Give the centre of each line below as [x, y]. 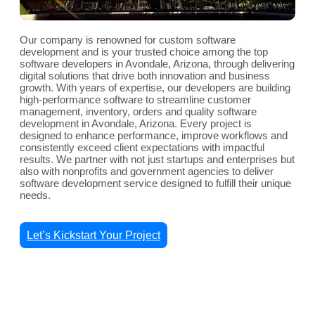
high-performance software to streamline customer [135, 100]
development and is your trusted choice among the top [144, 52]
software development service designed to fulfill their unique [155, 184]
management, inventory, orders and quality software [138, 112]
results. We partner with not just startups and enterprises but [157, 160]
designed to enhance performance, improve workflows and [154, 136]
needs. [35, 195]
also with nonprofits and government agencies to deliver [147, 172]
